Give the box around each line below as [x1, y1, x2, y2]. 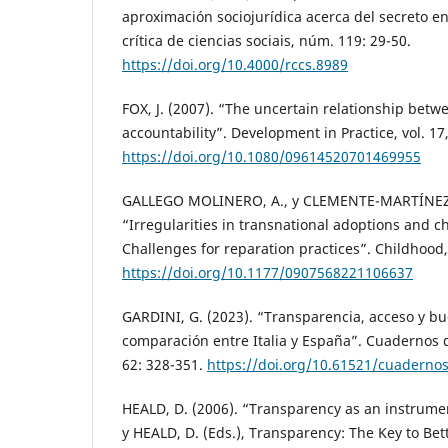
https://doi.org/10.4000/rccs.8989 [122, 55, 348, 75]
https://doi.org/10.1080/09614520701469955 [122, 147, 421, 167]
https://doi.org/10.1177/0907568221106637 [122, 263, 413, 283]
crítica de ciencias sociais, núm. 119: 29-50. [122, 31, 411, 51]
